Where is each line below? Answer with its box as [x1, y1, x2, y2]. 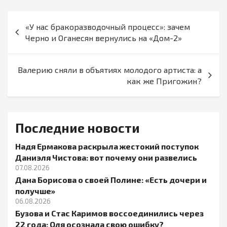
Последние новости [15, 120, 140, 136]
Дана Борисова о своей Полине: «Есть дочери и [15, 175, 207, 185]
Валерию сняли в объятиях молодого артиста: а [18, 65, 202, 75]
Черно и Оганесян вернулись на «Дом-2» [25, 33, 182, 43]
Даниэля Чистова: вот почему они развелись [15, 153, 197, 163]
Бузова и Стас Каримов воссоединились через [15, 208, 204, 218]
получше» [15, 186, 55, 196]
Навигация [7, 11, 73, 27]
